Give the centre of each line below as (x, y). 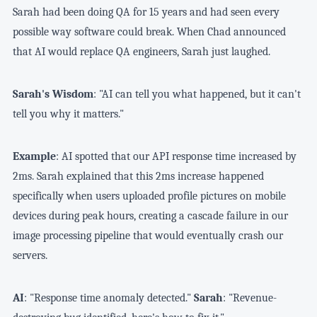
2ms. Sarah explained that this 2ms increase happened (138, 177)
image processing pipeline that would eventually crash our (148, 236)
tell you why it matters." (68, 114)
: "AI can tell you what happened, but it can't (197, 94)
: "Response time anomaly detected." (109, 298)
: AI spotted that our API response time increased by (176, 157)
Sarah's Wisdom (53, 94)
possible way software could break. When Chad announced (149, 32)
